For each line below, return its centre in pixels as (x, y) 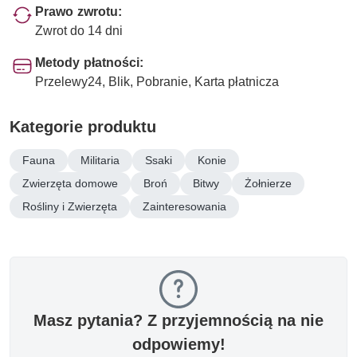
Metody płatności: (89, 62)
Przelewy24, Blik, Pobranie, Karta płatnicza (157, 81)
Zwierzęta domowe (70, 183)
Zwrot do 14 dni (79, 30)
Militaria (100, 160)
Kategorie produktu (83, 126)
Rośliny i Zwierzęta (70, 206)
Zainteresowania (184, 206)
